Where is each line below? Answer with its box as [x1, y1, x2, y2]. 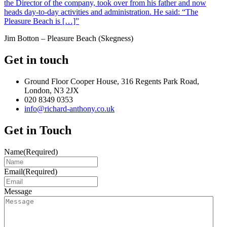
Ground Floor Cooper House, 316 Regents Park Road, [24, 77, 199, 86]
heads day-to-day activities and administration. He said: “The [4, 7, 198, 16]
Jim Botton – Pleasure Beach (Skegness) [4, 33, 133, 43]
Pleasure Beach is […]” [4, 16, 79, 25]
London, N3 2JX [24, 86, 79, 95]
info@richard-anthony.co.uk [24, 104, 115, 113]
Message [4, 186, 32, 196]
